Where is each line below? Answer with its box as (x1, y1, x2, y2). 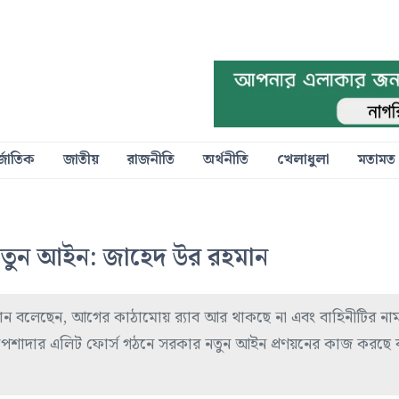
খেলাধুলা (276, 148, 330, 171)
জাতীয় (62, 148, 99, 171)
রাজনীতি (126, 148, 175, 171)
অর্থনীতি (202, 148, 248, 171)
